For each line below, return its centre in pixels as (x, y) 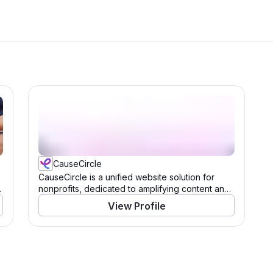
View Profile (136, 206)
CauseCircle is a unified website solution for (126, 177)
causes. (54, 200)
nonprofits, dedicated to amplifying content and (134, 188)
